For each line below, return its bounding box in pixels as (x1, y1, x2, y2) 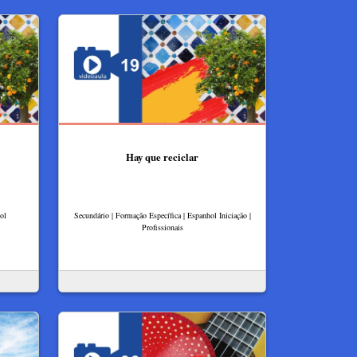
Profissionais (141, 222, 183, 233)
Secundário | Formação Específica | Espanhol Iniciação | (73, 210, 251, 222)
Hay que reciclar (126, 149, 198, 164)
